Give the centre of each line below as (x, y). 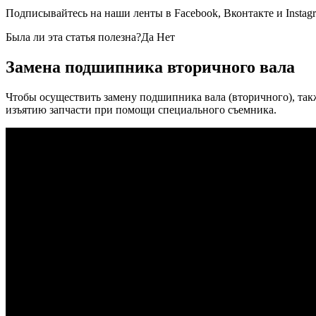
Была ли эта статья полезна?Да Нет (90, 37)
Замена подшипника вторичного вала (150, 67)
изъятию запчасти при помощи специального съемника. (141, 110)
